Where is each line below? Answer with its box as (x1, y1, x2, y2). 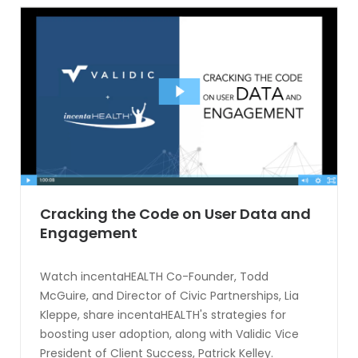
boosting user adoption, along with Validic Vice (40, 326, 299, 343)
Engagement (40, 223, 137, 244)
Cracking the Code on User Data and (40, 204, 311, 225)
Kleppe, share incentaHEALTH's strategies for (40, 307, 286, 324)
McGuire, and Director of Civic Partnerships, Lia (40, 288, 299, 304)
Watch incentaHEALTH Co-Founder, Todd (40, 268, 268, 285)
